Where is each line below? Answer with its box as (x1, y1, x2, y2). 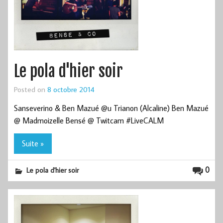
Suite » (22, 138, 44, 149)
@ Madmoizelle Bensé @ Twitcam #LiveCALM (14, 115, 164, 125)
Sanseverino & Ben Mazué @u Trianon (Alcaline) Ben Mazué (14, 103, 209, 113)
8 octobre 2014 (47, 84, 95, 94)
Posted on (14, 84, 47, 94)
